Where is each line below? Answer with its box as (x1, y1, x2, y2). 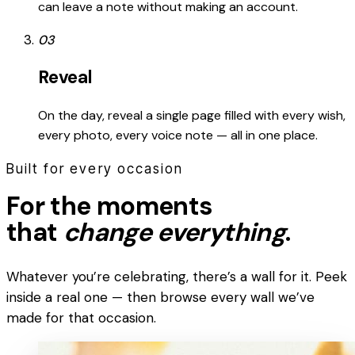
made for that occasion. (6, 309, 156, 327)
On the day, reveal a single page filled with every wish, (38, 106, 345, 124)
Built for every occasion (6, 160, 183, 177)
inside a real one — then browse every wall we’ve (6, 288, 315, 307)
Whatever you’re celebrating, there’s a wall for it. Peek (6, 268, 347, 286)
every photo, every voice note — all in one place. (38, 126, 318, 143)
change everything (63, 215, 285, 249)
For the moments (6, 189, 213, 223)
